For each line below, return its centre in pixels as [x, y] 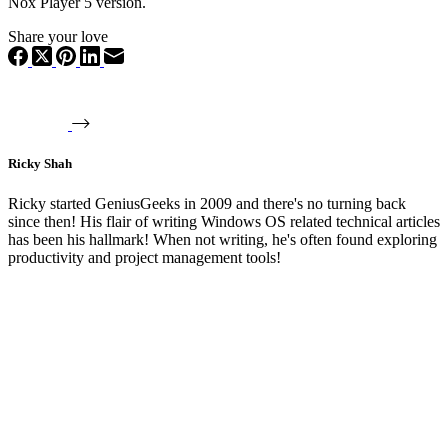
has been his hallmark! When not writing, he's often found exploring [222, 239]
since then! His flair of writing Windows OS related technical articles [224, 221]
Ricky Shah [40, 164]
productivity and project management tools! [144, 257]
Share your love [58, 37]
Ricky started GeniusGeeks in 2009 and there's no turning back [207, 203]
